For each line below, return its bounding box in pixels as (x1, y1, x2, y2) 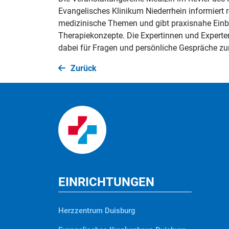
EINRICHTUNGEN (58, 175, 154, 189)
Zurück (71, 63, 97, 73)
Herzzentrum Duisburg (58, 206, 135, 215)
